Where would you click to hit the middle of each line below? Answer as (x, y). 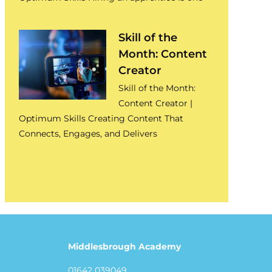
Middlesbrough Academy (124, 246)
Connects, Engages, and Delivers (88, 133)
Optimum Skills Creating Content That (101, 118)
